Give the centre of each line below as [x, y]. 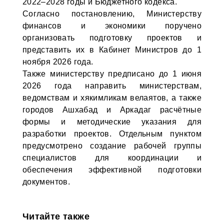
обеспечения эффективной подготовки [112, 170]
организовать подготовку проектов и [112, 38]
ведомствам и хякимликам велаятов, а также [112, 98]
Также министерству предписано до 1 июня [112, 74]
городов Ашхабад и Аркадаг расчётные [112, 110]
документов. [46, 182]
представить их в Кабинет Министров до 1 [112, 50]
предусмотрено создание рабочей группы [112, 146]
